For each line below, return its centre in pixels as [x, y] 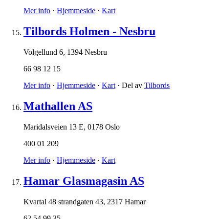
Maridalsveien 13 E [54, 127]
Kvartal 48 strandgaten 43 [63, 201]
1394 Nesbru [87, 52]
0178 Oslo [104, 127]
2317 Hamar [126, 201]
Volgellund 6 [43, 52]
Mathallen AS [58, 106]
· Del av [130, 86]
